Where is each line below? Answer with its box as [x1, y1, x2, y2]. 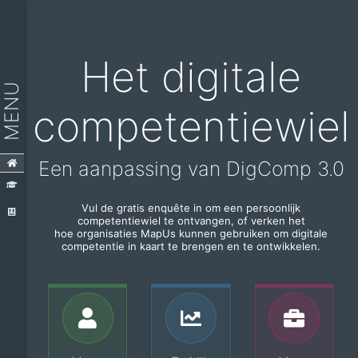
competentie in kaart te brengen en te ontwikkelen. [62, 239, 320, 253]
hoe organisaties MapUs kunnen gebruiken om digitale [54, 226, 328, 240]
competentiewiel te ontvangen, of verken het [77, 213, 305, 227]
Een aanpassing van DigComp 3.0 [38, 156, 344, 181]
